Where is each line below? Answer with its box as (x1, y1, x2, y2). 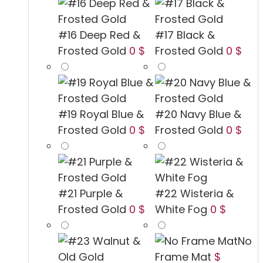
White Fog (155, 202, 207, 217)
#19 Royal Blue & (58, 107, 144, 122)
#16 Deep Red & (58, 28, 140, 43)
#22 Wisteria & (155, 186, 234, 201)
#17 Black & (155, 28, 215, 43)
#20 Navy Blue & (155, 107, 241, 122)
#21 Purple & (58, 186, 123, 201)
